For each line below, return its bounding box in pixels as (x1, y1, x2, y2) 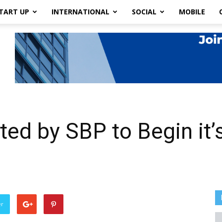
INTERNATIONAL (52, 7, 110, 16)
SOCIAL (132, 7, 157, 16)
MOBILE (179, 7, 205, 16)
